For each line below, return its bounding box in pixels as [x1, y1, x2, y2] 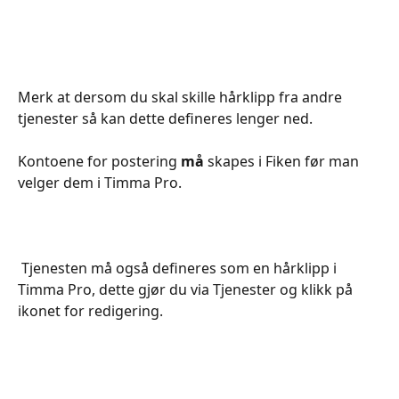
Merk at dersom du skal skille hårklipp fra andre [18, 86, 346, 107]
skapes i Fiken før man [204, 151, 362, 171]
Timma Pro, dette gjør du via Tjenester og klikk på [18, 280, 356, 300]
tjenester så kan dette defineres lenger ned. [18, 108, 316, 128]
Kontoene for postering [18, 151, 181, 171]
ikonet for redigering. [18, 301, 163, 322]
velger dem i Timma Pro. [18, 172, 185, 192]
